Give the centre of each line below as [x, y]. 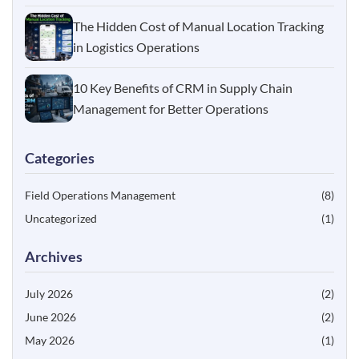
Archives [54, 256]
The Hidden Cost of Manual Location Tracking [198, 26]
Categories [60, 157]
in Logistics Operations [136, 46]
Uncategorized [61, 218]
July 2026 [49, 293]
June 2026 [50, 317]
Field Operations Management [100, 195]
